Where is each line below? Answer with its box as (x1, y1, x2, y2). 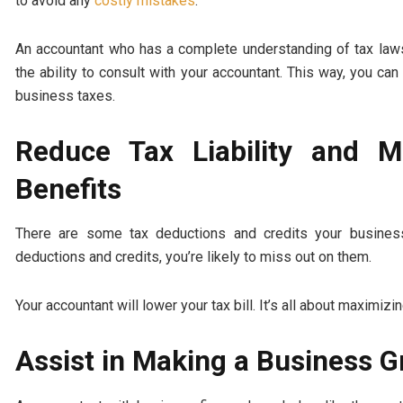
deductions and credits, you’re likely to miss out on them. (15, 248, 372, 266)
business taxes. (15, 86, 115, 104)
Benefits (15, 172, 121, 206)
